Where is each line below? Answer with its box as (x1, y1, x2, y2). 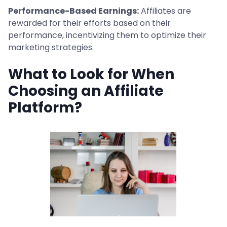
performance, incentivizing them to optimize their (8, 29, 206, 41)
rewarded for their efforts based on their (8, 17, 171, 29)
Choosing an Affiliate (8, 81, 164, 101)
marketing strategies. (8, 42, 94, 53)
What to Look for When (8, 64, 174, 84)
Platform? (8, 98, 82, 118)
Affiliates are (139, 5, 191, 17)
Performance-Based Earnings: (8, 5, 139, 17)
